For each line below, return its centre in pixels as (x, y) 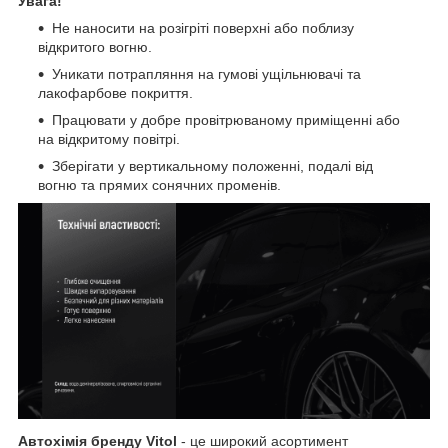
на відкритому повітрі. (109, 138)
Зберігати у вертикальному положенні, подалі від (212, 165)
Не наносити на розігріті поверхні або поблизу (203, 27)
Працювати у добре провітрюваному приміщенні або (226, 119)
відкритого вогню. (95, 46)
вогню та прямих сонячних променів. (159, 184)
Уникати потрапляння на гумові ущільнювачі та (206, 73)
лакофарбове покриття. (115, 92)
